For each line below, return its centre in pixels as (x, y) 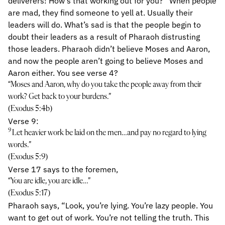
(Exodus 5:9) (28, 157)
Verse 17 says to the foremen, (63, 169)
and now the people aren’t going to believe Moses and (105, 61)
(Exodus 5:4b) (30, 109)
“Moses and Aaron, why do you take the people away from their (105, 85)
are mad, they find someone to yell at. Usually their (100, 13)
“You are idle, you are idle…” (49, 181)
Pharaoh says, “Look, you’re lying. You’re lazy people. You (110, 205)
